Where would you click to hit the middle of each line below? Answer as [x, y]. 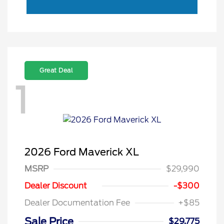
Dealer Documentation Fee [77, 202]
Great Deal [56, 70]
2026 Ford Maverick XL [82, 152]
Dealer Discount [56, 185]
